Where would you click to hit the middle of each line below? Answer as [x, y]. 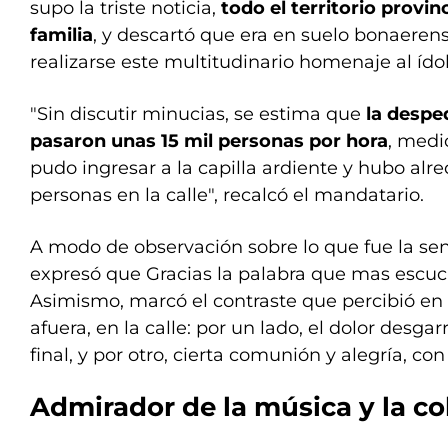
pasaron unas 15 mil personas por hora [209, 141]
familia [61, 35]
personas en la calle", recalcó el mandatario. [227, 195]
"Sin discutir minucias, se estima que [195, 114]
